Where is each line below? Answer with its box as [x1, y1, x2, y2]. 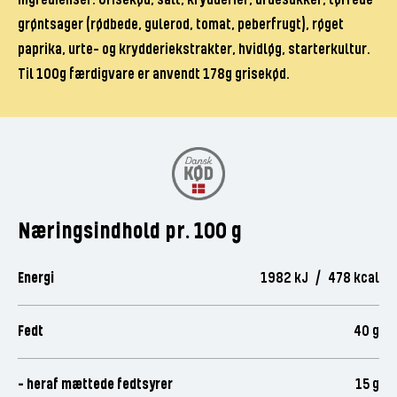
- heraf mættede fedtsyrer [17, 377, 173, 394]
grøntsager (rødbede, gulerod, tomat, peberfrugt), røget [17, 16, 344, 35]
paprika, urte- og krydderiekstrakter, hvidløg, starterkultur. [17, 41, 370, 59]
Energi [17, 270, 54, 288]
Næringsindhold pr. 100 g [17, 219, 242, 245]
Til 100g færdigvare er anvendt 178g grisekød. [17, 66, 290, 84]
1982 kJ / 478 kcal [261, 270, 380, 288]
